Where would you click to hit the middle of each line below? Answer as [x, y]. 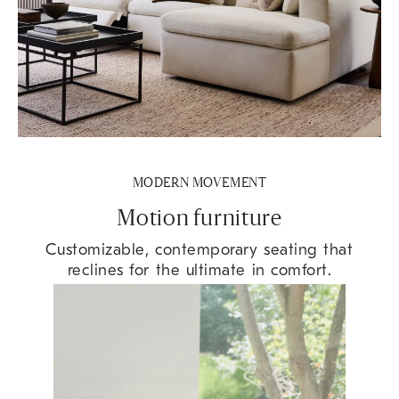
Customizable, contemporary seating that [199, 250]
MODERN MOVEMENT [199, 183]
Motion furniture [199, 220]
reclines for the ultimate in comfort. [199, 270]
